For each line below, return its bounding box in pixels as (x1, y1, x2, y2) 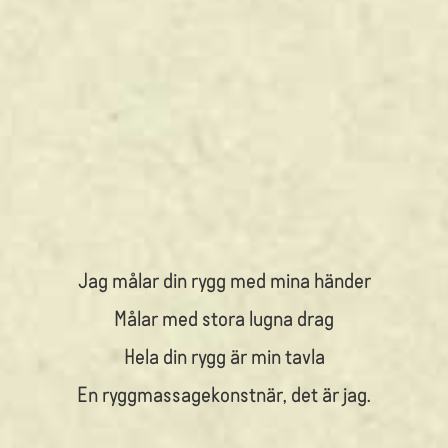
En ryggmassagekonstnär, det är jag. (77, 380, 371, 406)
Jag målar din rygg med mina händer (77, 266, 371, 292)
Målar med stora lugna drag (114, 304, 334, 330)
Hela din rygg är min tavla (123, 342, 325, 368)
